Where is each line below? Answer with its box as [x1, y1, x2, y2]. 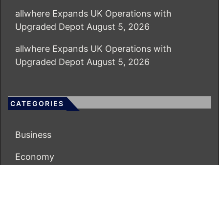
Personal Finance [15, 196, 86, 206]
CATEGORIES [10, 99, 64, 108]
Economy [15, 152, 54, 162]
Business [15, 130, 51, 140]
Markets [15, 174, 49, 184]
